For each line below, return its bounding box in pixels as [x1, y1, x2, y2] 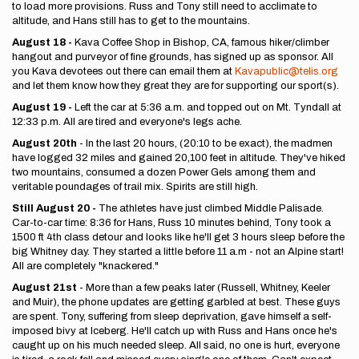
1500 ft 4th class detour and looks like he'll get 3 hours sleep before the [12, 232, 345, 243]
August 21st [12, 282, 79, 293]
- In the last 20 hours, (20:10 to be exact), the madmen [79, 138, 333, 149]
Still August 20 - [12, 203, 99, 214]
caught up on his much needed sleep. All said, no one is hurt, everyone [12, 340, 340, 351]
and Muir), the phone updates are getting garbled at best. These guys [12, 296, 341, 308]
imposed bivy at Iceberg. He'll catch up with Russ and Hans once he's [12, 325, 337, 337]
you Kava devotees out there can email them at [12, 66, 235, 77]
